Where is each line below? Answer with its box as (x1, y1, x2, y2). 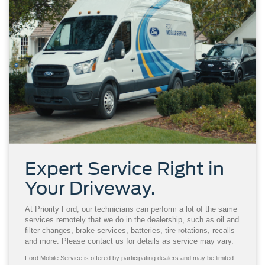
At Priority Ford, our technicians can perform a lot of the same (25, 204, 237, 214)
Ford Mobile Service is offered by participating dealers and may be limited (25, 254, 234, 261)
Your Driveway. (25, 177, 156, 199)
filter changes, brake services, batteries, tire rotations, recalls (25, 225, 235, 235)
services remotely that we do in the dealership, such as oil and (25, 215, 239, 224)
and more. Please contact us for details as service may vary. (25, 236, 234, 245)
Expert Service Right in (25, 157, 224, 179)
